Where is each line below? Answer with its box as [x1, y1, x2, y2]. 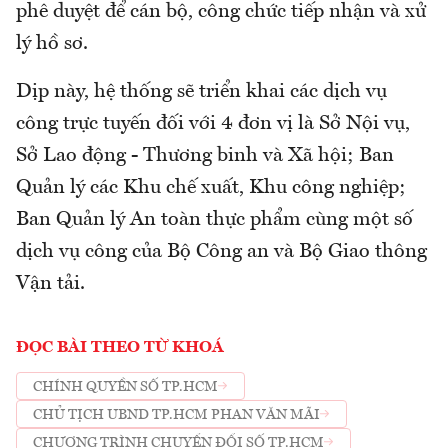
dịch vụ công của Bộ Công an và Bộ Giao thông [16, 242, 427, 263]
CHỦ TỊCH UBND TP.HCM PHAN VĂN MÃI [33, 407, 320, 422]
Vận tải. [16, 274, 85, 295]
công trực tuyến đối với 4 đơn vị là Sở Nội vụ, [16, 114, 410, 135]
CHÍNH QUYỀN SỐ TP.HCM [33, 379, 218, 394]
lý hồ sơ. [16, 34, 88, 55]
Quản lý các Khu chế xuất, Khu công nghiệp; [16, 178, 406, 199]
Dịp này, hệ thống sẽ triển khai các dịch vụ [16, 82, 387, 103]
